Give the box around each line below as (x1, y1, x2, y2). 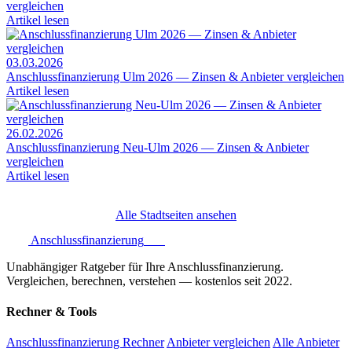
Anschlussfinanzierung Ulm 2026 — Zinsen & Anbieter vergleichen (6, 69, 344, 83)
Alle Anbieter (273, 335, 339, 350)
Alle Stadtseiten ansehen (115, 207, 236, 222)
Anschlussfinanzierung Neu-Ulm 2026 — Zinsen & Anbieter (6, 140, 309, 154)
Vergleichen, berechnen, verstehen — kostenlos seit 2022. (6, 273, 292, 288)
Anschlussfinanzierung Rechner (6, 335, 164, 350)
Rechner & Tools (6, 305, 97, 319)
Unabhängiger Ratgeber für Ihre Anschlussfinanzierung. (6, 259, 284, 273)
